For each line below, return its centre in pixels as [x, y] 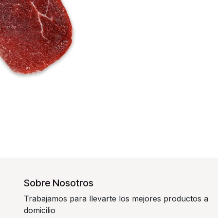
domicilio [40, 210]
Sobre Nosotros [59, 183]
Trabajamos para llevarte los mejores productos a [116, 199]
